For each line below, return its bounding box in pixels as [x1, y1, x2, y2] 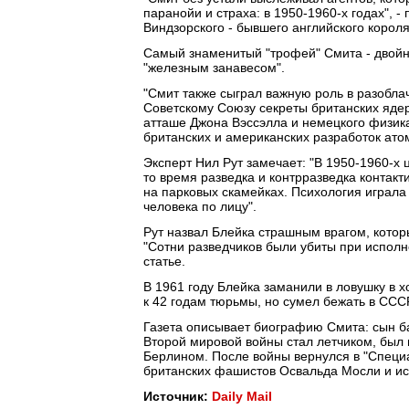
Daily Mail [212, 389, 272, 404]
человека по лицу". [143, 199, 257, 214]
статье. [143, 254, 185, 268]
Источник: [143, 389, 212, 404]
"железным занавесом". [143, 60, 285, 75]
